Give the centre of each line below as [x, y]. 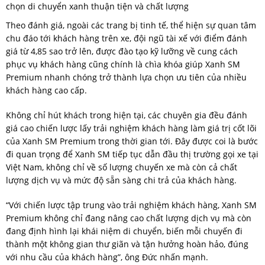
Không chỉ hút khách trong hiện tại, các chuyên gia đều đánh [127, 115]
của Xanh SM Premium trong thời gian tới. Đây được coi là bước [132, 141]
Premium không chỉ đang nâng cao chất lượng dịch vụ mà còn [129, 218]
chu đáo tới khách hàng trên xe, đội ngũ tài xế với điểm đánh [127, 38]
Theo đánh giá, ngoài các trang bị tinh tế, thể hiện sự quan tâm [131, 25]
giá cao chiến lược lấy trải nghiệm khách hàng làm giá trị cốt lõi [131, 128]
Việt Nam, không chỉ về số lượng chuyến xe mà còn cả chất [122, 167]
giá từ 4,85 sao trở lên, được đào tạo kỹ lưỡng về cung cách [122, 51]
